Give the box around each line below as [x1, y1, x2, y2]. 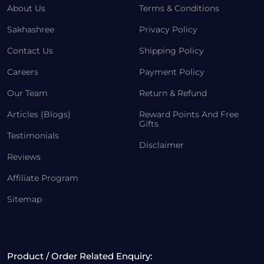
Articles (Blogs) [7, 109, 71, 120]
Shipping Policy [139, 45, 204, 57]
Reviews [7, 151, 41, 163]
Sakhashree [7, 24, 54, 35]
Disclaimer [139, 140, 184, 151]
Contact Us [7, 45, 53, 57]
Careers [7, 67, 38, 78]
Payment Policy [139, 67, 204, 78]
